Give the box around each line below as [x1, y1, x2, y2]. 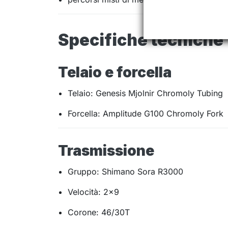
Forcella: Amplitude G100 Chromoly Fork [68, 108, 224, 119]
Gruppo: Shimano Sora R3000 [68, 166, 184, 177]
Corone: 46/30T [68, 207, 130, 218]
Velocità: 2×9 [68, 187, 120, 197]
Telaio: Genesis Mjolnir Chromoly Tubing [68, 88, 223, 99]
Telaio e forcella [58, 64, 172, 81]
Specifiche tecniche [58, 30, 226, 50]
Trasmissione [58, 142, 154, 160]
